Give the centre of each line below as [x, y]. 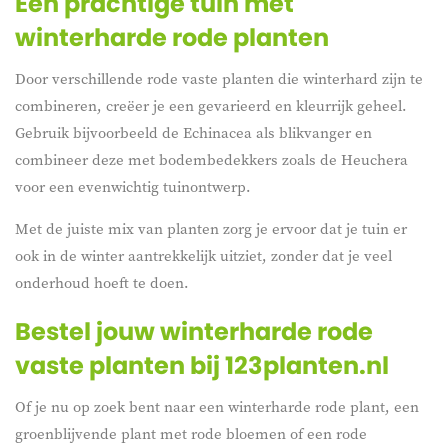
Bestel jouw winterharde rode [194, 332]
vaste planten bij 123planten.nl [202, 366]
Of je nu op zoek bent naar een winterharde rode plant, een [217, 407]
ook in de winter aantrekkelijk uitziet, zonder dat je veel [203, 256]
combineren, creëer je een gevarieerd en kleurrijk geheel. [211, 106]
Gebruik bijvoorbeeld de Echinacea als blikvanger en [193, 133]
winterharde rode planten [172, 38]
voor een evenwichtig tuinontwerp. [133, 187]
